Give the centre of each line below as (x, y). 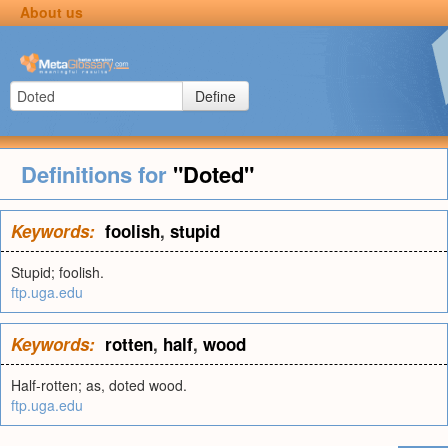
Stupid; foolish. (57, 272)
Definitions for (96, 174)
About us (51, 12)
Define (215, 96)
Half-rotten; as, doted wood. (99, 385)
